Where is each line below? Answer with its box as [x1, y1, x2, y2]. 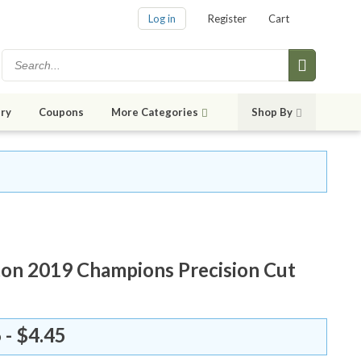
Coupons [39, 106, 84, 119]
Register [208, 12, 247, 26]
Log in [148, 12, 176, 26]
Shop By [251, 106, 293, 119]
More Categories [111, 106, 198, 119]
